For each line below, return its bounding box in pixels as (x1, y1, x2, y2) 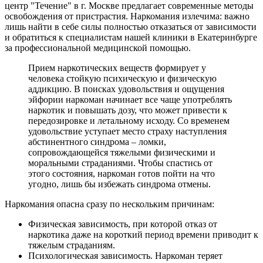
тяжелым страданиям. (28, 240, 115, 251)
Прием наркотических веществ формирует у (28, 63, 206, 73)
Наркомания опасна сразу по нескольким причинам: (5, 199, 214, 210)
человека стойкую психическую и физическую (28, 73, 217, 84)
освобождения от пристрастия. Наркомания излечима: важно (5, 11, 249, 22)
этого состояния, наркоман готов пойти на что (28, 168, 215, 179)
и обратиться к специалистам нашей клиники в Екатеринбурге (5, 32, 257, 43)
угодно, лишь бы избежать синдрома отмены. (28, 179, 211, 190)
